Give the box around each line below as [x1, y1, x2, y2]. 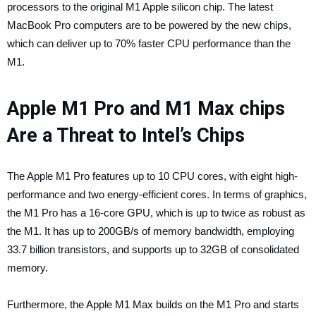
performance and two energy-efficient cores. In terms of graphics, [7, 188, 307, 200]
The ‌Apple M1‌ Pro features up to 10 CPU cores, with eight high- [7, 170, 298, 182]
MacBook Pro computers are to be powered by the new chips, [7, 19, 291, 31]
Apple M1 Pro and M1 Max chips [7, 97, 285, 120]
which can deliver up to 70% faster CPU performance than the [7, 37, 291, 49]
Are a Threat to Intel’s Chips [7, 124, 250, 147]
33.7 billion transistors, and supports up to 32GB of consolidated [7, 243, 299, 255]
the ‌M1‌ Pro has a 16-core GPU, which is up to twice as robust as [7, 207, 305, 219]
